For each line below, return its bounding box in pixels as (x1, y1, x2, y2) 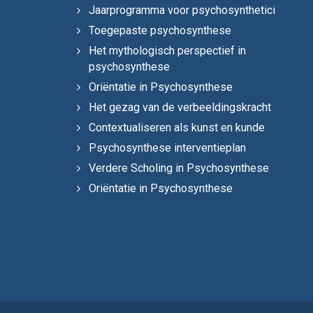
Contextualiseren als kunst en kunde (89, 120, 265, 134)
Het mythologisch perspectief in (89, 43, 246, 57)
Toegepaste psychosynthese (89, 23, 231, 37)
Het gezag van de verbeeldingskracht (89, 100, 271, 114)
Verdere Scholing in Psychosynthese (89, 161, 269, 175)
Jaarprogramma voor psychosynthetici (89, 3, 275, 17)
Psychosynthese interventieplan (89, 140, 246, 154)
